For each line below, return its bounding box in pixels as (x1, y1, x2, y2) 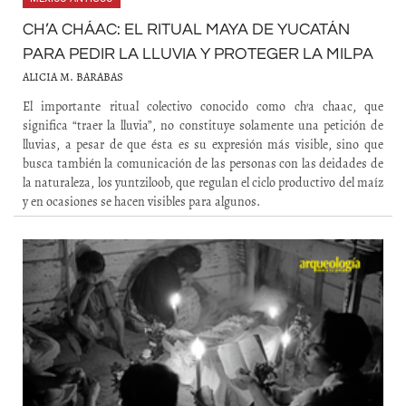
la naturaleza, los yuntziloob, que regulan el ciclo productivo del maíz (23, 173, 383, 191)
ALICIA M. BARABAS (23, 69, 123, 84)
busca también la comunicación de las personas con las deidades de (23, 154, 383, 172)
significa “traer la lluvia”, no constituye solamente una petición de (23, 116, 383, 134)
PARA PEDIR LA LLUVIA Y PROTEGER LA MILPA (23, 45, 373, 63)
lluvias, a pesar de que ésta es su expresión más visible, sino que (23, 135, 383, 153)
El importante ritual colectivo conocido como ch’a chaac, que (23, 97, 383, 115)
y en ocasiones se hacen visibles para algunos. (23, 192, 260, 210)
